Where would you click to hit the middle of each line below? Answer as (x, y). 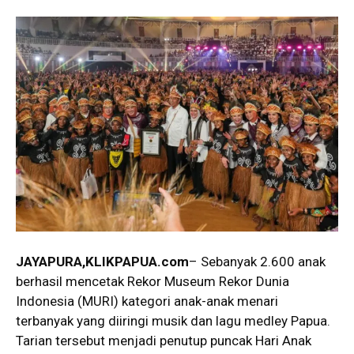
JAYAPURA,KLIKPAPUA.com (102, 262)
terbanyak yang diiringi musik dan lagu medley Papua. (173, 321)
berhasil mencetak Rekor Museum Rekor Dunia (153, 281)
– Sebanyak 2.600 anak (257, 262)
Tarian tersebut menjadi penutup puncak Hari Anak (164, 341)
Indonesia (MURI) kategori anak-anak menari (147, 301)
